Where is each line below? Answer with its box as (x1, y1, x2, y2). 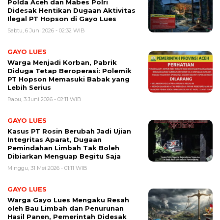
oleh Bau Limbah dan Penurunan (7, 204, 124, 213)
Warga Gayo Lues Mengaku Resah (7, 196, 129, 204)
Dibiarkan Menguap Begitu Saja (7, 152, 121, 161)
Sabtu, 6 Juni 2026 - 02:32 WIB (7, 27, 85, 34)
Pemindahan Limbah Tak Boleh (7, 144, 119, 152)
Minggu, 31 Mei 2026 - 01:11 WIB (7, 165, 87, 172)
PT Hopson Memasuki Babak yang (7, 75, 130, 83)
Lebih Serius (7, 83, 51, 92)
